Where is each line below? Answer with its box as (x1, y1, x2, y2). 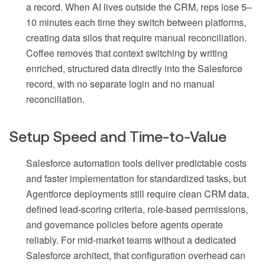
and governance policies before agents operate (26, 218, 223, 232)
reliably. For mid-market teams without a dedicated (26, 233, 236, 247)
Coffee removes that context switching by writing (26, 46, 228, 60)
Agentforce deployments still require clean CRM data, (26, 187, 249, 201)
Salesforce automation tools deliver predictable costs (26, 156, 247, 170)
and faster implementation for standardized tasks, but (26, 172, 246, 186)
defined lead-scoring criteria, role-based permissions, (26, 202, 248, 216)
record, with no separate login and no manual (26, 77, 215, 91)
